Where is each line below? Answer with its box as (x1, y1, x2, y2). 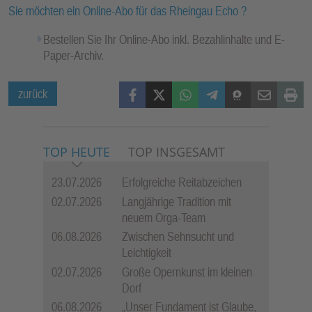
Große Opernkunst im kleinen (122, 264, 252, 279)
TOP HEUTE (43, 143, 110, 161)
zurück (18, 86, 47, 102)
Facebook (118, 81, 163, 97)
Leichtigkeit (122, 245, 171, 260)
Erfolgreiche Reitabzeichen (122, 175, 242, 190)
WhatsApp (171, 81, 219, 97)
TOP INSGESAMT (128, 143, 225, 161)
